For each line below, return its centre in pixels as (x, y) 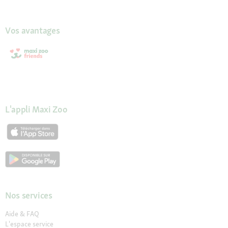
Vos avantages (33, 31)
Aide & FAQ (22, 214)
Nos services (29, 195)
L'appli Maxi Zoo (36, 109)
